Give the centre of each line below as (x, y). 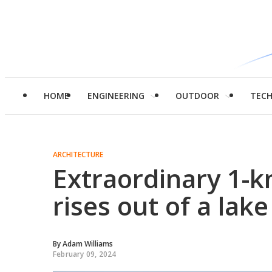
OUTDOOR (197, 96)
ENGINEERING (116, 96)
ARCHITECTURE (78, 155)
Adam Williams (88, 244)
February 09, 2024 (85, 254)
